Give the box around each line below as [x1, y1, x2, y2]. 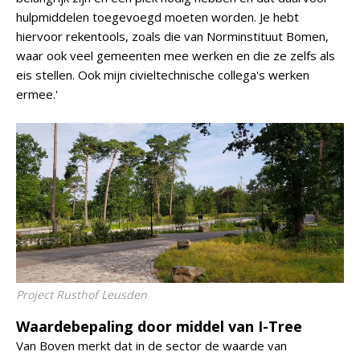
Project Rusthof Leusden [16, 287, 147, 302]
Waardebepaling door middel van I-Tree [16, 317, 302, 336]
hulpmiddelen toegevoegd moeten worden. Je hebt [16, 9, 299, 25]
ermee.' [16, 86, 58, 102]
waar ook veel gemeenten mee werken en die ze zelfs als [16, 47, 335, 63]
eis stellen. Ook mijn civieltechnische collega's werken [16, 67, 309, 83]
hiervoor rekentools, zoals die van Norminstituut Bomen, [16, 28, 329, 44]
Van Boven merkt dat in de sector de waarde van [16, 337, 287, 354]
